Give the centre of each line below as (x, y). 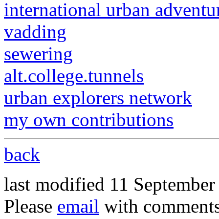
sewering (38, 54)
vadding (35, 32)
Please (31, 206)
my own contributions (89, 120)
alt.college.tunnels (74, 76)
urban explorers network (98, 98)
